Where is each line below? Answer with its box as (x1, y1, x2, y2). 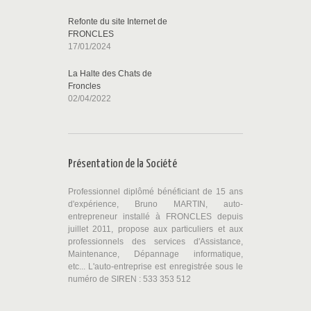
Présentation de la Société (68, 158, 177, 170)
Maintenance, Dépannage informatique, (68, 249, 243, 259)
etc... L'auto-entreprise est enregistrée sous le (68, 261, 243, 271)
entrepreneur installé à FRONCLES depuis (68, 211, 243, 221)
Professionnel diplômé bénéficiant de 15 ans (68, 186, 243, 196)
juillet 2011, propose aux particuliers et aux (68, 224, 243, 234)
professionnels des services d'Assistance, (68, 236, 243, 246)
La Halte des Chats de (68, 68, 152, 78)
